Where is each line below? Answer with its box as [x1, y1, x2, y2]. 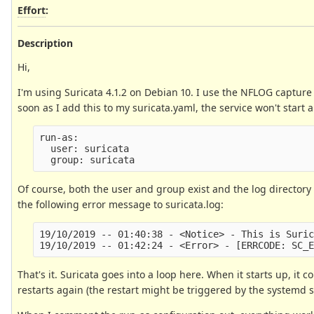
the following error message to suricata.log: [18, 197, 224, 211]
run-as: [39, 131, 79, 143]
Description [18, 36, 73, 50]
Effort [18, 3, 46, 17]
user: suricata [39, 142, 130, 154]
